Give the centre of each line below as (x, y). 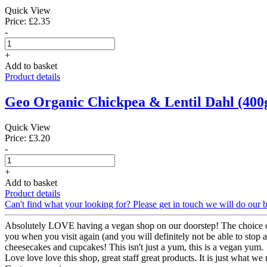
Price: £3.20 (27, 138)
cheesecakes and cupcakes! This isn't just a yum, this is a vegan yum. (134, 247)
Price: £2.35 (27, 21)
